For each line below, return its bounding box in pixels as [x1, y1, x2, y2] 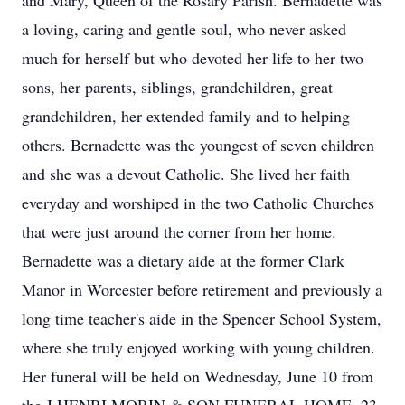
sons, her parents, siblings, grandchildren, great [22, 76, 333, 98]
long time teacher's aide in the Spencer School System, [22, 307, 381, 329]
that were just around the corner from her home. [22, 221, 336, 242]
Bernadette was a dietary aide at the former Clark [22, 250, 344, 271]
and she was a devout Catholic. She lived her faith [22, 163, 350, 184]
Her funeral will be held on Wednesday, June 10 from [22, 365, 373, 387]
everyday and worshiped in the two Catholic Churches [22, 192, 374, 213]
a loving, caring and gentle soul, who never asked [22, 18, 346, 40]
